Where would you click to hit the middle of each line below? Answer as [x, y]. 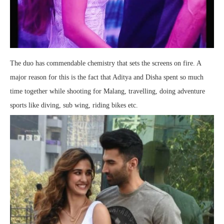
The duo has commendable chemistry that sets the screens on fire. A [105, 63]
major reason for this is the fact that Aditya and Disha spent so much [107, 77]
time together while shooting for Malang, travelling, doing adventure [107, 91]
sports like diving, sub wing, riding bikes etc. [74, 105]
